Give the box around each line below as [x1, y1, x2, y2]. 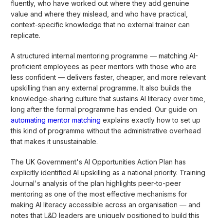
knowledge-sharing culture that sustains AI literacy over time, [11, 94, 206, 103]
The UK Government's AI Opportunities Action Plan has [11, 157, 186, 166]
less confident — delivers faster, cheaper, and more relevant [11, 73, 206, 81]
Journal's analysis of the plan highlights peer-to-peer [11, 179, 182, 187]
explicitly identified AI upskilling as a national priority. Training [11, 168, 206, 177]
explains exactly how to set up [101, 115, 201, 124]
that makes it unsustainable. [11, 137, 98, 145]
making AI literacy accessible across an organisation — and [11, 200, 201, 209]
